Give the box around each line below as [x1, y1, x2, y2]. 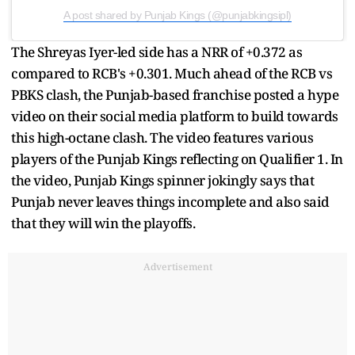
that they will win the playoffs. [11, 213, 195, 232]
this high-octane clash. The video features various [11, 128, 313, 147]
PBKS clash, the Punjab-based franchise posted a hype [11, 85, 338, 104]
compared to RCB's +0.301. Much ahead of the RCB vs [11, 63, 332, 82]
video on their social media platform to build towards [11, 106, 338, 125]
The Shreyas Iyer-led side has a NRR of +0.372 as [11, 42, 302, 61]
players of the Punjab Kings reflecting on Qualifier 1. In [11, 149, 343, 168]
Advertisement [143, 259, 212, 273]
